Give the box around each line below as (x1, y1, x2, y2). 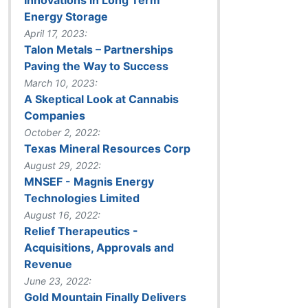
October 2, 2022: (24, 126, 100, 138)
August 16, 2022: (24, 208, 100, 221)
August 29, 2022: (24, 159, 101, 171)
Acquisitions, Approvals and (24, 240, 174, 254)
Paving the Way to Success (24, 58, 168, 73)
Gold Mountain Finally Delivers (24, 289, 186, 304)
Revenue (24, 256, 72, 271)
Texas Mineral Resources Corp (24, 141, 190, 155)
